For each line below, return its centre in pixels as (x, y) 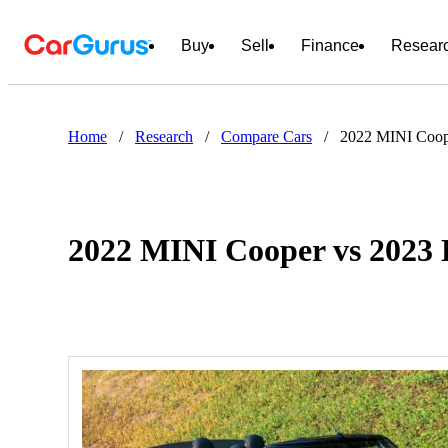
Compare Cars (266, 136)
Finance (330, 45)
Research (164, 136)
